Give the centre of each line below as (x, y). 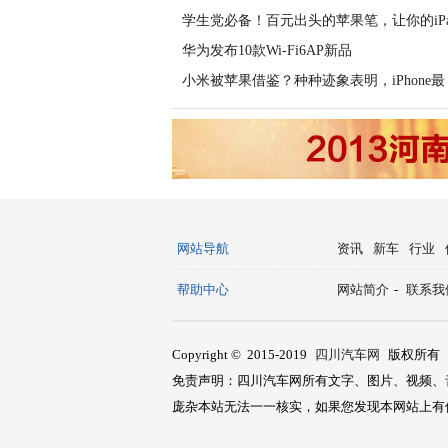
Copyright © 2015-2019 (241, 354)
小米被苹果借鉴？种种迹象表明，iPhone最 (313, 80)
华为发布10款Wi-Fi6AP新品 (267, 50)
